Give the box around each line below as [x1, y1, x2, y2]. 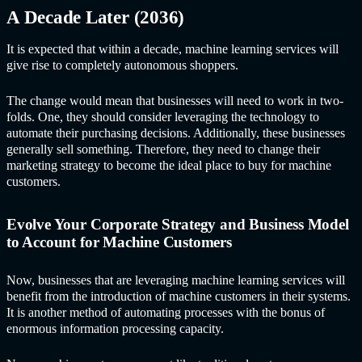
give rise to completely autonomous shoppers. [6, 57, 248, 74]
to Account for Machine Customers [6, 234, 240, 251]
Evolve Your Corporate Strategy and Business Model [6, 216, 349, 234]
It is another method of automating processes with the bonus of [6, 304, 325, 320]
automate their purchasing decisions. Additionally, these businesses [6, 125, 345, 141]
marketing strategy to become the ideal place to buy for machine [6, 158, 331, 174]
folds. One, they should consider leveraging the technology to [6, 109, 319, 125]
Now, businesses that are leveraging [6, 271, 188, 288]
